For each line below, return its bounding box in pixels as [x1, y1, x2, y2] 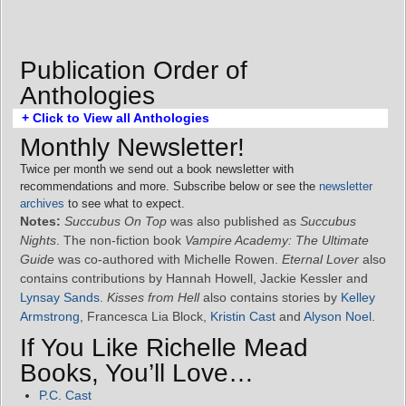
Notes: [20, 213, 61, 228]
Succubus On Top [64, 213, 167, 228]
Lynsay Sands [20, 289, 100, 304]
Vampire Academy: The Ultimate [185, 232, 369, 247]
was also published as [167, 213, 300, 228]
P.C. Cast [39, 387, 92, 402]
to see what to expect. [64, 196, 185, 210]
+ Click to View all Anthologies [22, 110, 209, 125]
